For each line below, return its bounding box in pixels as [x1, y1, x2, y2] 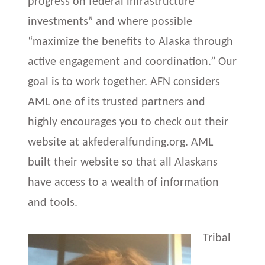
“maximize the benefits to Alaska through [28, 36, 234, 48]
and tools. [28, 197, 78, 209]
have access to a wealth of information [28, 177, 219, 189]
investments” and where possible [28, 16, 193, 28]
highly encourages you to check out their [28, 117, 229, 128]
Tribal [203, 232, 231, 245]
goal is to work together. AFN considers [28, 76, 221, 88]
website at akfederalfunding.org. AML [28, 137, 214, 148]
